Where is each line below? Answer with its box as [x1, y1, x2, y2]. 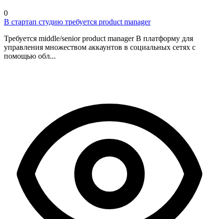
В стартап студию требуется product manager [4, 17, 151, 26]
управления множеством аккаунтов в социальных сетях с [4, 43, 196, 51]
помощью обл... [4, 51, 56, 60]
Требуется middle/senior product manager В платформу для [4, 34, 193, 43]
